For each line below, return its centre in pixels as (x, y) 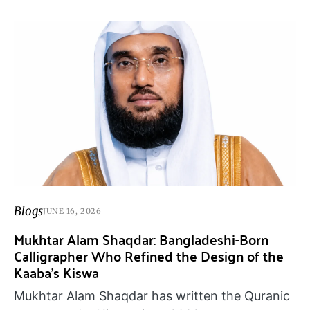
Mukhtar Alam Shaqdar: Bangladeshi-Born (141, 239)
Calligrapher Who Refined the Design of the (149, 255)
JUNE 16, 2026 (72, 211)
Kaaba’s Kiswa (56, 272)
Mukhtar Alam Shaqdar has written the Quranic (152, 295)
